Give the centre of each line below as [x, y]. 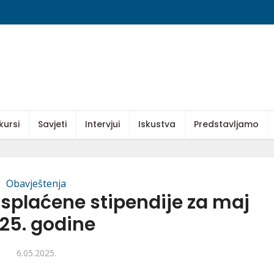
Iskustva [157, 124]
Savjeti [52, 124]
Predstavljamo [226, 124]
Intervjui [102, 124]
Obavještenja [36, 183]
